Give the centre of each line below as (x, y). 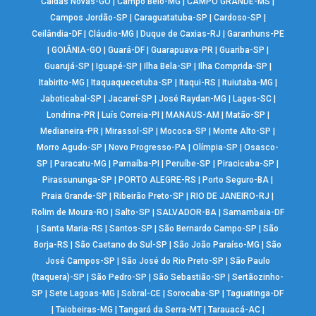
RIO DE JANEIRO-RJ (230, 196)
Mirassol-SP (130, 132)
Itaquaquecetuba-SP (132, 83)
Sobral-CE (141, 294)
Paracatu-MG (81, 164)
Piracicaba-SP (246, 164)
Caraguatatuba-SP (170, 18)
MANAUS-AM (192, 115)
